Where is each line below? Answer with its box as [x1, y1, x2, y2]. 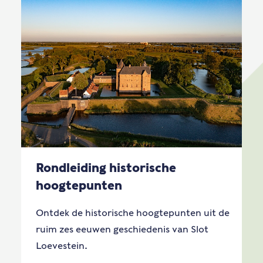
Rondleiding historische [36, 161, 176, 175]
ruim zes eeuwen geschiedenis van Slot [36, 224, 208, 235]
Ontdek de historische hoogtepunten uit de [36, 207, 230, 218]
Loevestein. [36, 240, 87, 251]
